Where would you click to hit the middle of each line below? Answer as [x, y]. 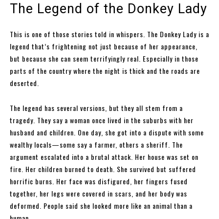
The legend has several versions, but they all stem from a [96, 108]
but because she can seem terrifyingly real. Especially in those [104, 58]
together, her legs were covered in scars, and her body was [99, 193]
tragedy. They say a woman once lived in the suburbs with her [102, 120]
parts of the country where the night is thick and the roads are [105, 70]
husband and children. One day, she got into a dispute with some [107, 132]
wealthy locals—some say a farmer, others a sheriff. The [96, 144]
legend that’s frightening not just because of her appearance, [104, 46]
